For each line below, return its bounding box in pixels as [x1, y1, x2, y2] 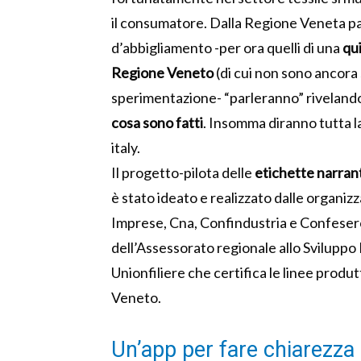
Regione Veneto [111, 64, 214, 82]
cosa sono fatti [111, 114, 203, 132]
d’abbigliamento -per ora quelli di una [111, 39, 342, 57]
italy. [111, 139, 140, 157]
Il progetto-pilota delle [111, 164, 255, 182]
